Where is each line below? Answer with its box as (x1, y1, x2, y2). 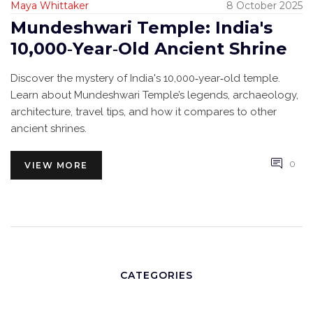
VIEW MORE (24, 160, 88, 171)
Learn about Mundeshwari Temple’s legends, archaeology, (10, 89, 298, 102)
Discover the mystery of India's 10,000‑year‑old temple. (10, 72, 280, 85)
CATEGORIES (120, 269, 193, 282)
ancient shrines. (10, 122, 87, 136)
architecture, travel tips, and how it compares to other (10, 105, 277, 119)
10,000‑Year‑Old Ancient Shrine (10, 38, 287, 59)
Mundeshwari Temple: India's (10, 17, 272, 38)
